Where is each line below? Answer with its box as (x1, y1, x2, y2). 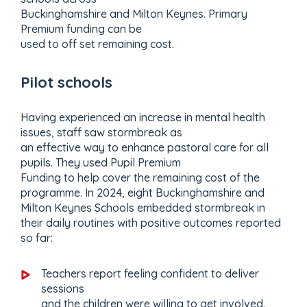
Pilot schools (21, 72, 112, 92)
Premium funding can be (21, 21, 142, 36)
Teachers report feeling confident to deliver (41, 266, 259, 280)
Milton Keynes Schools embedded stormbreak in (21, 200, 265, 214)
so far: (21, 230, 53, 245)
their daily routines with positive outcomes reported (21, 215, 281, 230)
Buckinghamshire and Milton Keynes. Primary (21, 6, 247, 21)
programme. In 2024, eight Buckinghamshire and (21, 185, 265, 199)
